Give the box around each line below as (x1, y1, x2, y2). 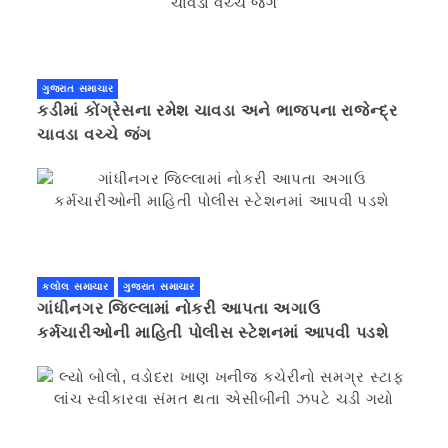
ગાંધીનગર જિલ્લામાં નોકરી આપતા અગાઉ (37, 299, 321, 317)
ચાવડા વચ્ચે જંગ (37, 125, 152, 143)
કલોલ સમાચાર (42, 280, 109, 292)
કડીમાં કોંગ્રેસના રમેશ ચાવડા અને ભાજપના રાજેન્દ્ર (37, 101, 398, 119)
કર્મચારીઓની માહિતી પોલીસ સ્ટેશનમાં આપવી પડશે (37, 323, 394, 341)
